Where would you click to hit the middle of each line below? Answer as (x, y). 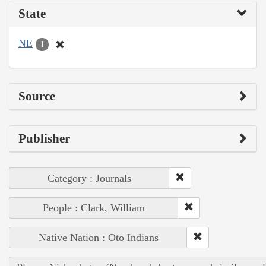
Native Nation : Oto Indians (98, 237)
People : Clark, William (94, 208)
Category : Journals (89, 178)
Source (37, 96)
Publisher (44, 138)
